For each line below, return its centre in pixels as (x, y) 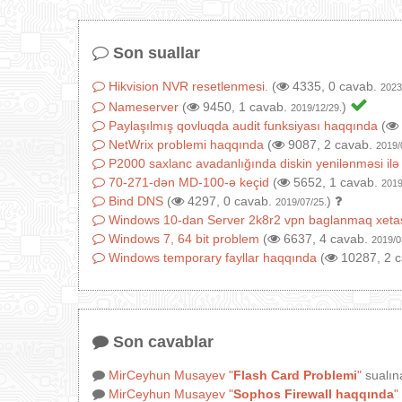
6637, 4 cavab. (326, 238)
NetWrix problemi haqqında (186, 144)
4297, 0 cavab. (230, 201)
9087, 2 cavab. (330, 144)
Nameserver (144, 106)
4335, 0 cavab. (335, 86)
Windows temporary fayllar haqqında (213, 257)
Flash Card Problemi (295, 375)
